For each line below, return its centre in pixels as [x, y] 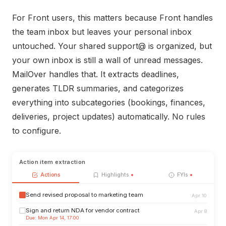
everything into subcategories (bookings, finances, [109, 102]
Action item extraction [52, 162]
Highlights [115, 175]
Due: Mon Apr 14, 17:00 [52, 218]
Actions [49, 175]
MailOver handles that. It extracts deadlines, [96, 74]
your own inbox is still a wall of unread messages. [107, 60]
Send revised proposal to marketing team [84, 195]
